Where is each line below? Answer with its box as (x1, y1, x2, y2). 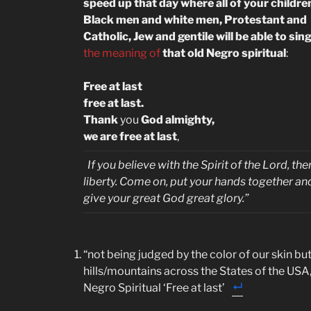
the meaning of (83, 47, 162, 60)
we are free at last (83, 130, 177, 143)
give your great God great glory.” (83, 192, 249, 205)
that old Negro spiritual (162, 47, 286, 60)
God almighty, (139, 113, 215, 126)
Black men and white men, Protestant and (83, 13, 307, 26)
